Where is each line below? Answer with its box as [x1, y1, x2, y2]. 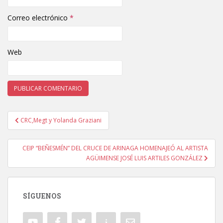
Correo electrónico [7, 13, 70, 22]
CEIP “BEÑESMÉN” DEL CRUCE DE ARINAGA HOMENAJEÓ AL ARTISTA [22, 144, 208, 152]
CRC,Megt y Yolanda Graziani [20, 116, 102, 124]
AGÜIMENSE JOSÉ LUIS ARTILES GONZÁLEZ [86, 154, 204, 162]
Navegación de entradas [7, 119, 151, 135]
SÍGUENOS [23, 191, 61, 201]
